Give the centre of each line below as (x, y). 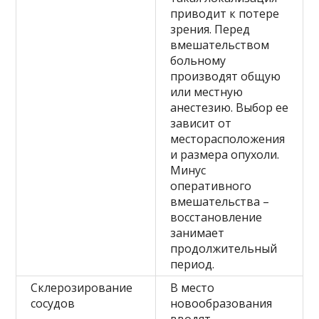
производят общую (226, 76)
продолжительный (224, 248)
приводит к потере (225, 13)
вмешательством (220, 45)
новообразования (221, 303)
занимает (198, 232)
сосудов (53, 303)
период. (193, 264)
